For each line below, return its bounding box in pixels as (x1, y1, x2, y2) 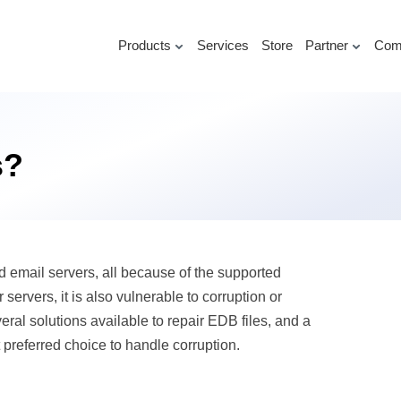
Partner (304, 38, 348, 53)
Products (117, 38, 171, 53)
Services (196, 38, 249, 53)
